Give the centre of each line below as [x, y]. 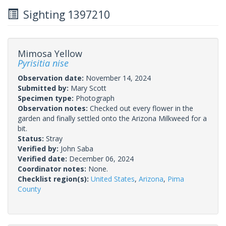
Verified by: [39, 148]
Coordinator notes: [53, 168]
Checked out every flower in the [142, 108]
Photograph [95, 98]
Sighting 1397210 [64, 14]
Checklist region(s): [54, 179]
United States [113, 179]
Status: [32, 138]
